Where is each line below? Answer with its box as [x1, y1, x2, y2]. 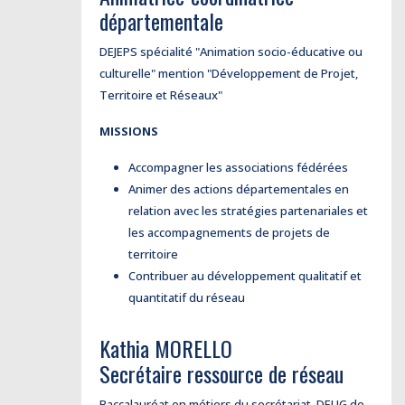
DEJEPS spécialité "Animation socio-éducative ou [99, 43, 363, 60]
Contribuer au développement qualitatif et [128, 268, 362, 284]
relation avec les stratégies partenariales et [128, 202, 368, 219]
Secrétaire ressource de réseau [99, 357, 344, 390]
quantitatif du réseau [128, 289, 245, 306]
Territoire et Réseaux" [99, 87, 222, 103]
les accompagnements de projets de [128, 224, 330, 240]
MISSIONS [99, 123, 158, 139]
